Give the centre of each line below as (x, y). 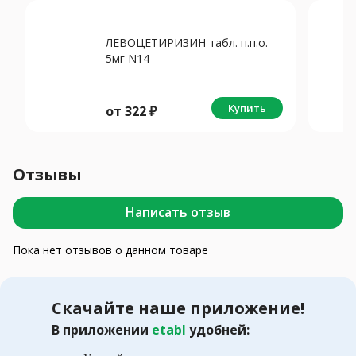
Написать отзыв (178, 213)
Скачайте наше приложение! (178, 308)
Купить (247, 108)
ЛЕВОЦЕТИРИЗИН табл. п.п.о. (187, 42)
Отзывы (48, 174)
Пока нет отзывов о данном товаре (110, 250)
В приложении (102, 329)
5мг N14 (128, 58)
